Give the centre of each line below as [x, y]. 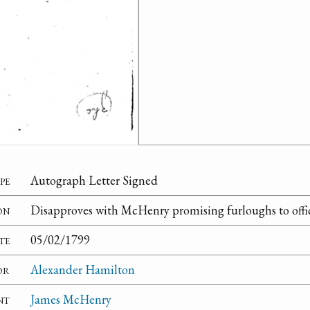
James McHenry [71, 300]
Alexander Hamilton [83, 270]
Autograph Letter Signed [94, 181]
